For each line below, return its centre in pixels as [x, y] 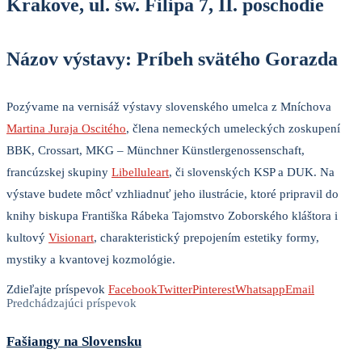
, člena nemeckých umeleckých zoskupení [233, 129]
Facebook [133, 290]
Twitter [175, 290]
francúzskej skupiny [59, 173]
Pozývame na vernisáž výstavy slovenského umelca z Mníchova [169, 107]
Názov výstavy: [72, 59]
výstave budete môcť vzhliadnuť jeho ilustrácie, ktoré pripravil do [173, 194]
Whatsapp [260, 290]
